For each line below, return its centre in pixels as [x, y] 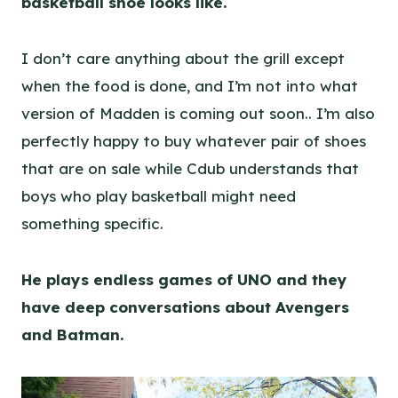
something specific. [95, 223]
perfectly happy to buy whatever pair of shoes [194, 140]
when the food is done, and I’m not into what [190, 85]
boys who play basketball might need [159, 195]
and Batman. [72, 334]
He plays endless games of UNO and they [184, 279]
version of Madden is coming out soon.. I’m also [198, 113]
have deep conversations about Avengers [185, 306]
